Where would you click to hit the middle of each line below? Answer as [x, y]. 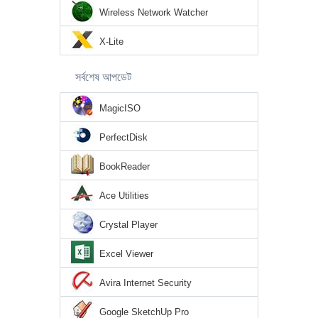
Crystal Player [128, 225]
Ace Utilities [124, 196]
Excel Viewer [126, 254]
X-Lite [111, 42]
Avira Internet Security [146, 283]
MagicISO [120, 109]
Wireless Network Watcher [154, 13]
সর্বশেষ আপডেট [103, 77]
